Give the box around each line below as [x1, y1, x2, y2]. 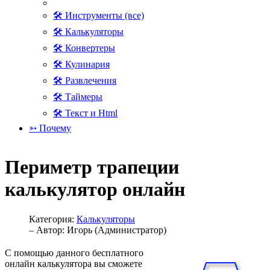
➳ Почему [29, 123, 71, 133]
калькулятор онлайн [5, 178, 185, 201]
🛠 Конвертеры [53, 43, 115, 53]
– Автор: [29, 224, 67, 235]
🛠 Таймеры [53, 92, 102, 102]
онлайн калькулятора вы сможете [5, 258, 142, 269]
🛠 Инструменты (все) [53, 10, 144, 20]
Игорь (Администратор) [67, 224, 166, 235]
